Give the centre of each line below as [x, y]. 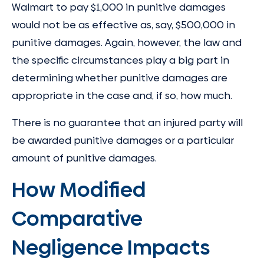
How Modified [79, 189]
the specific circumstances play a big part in [121, 60]
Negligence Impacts [111, 247]
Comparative [77, 218]
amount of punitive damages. [84, 158]
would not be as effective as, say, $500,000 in [123, 25]
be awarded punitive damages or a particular [123, 140]
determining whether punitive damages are [120, 78]
